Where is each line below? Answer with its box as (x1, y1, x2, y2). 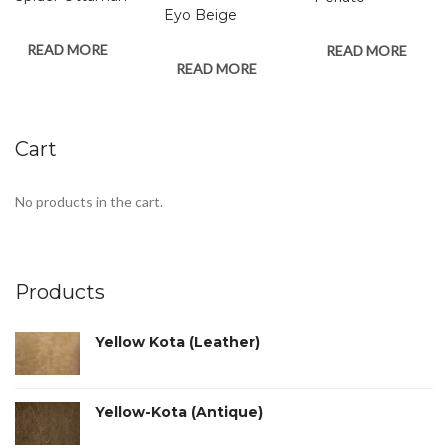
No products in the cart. (15, 192, 163, 210)
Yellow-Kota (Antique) (95, 402, 263, 421)
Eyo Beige (164, 5, 238, 24)
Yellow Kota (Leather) (95, 332, 260, 351)
